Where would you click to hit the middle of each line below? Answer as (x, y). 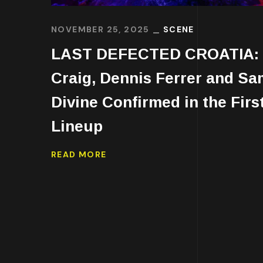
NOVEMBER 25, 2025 (100, 29)
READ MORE (79, 155)
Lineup (77, 126)
